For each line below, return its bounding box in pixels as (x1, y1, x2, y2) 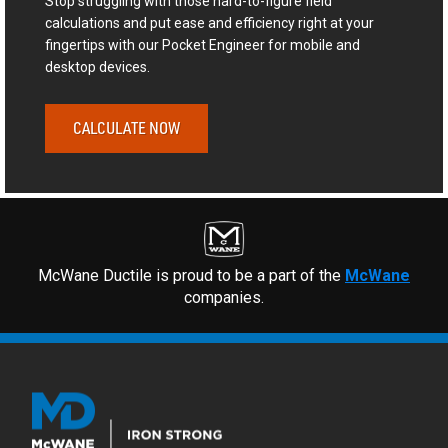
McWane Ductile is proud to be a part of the (38, 266, 345, 286)
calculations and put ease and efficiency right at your (44, 15, 374, 32)
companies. (184, 288, 264, 308)
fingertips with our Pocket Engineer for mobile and (44, 37, 360, 54)
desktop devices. (44, 59, 150, 76)
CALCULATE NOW (72, 117, 180, 138)
